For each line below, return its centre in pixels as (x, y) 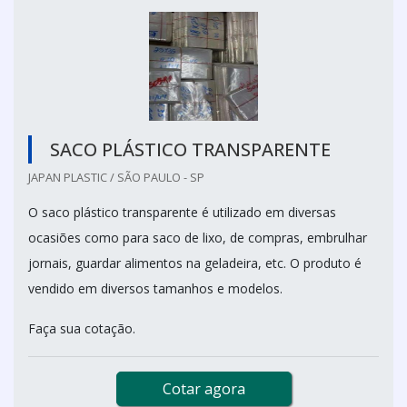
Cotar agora (203, 388)
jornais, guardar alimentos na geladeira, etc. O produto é (195, 263)
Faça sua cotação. (82, 328)
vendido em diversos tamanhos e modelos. (155, 288)
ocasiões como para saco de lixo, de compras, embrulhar (198, 237)
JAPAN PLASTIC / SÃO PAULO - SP (116, 177)
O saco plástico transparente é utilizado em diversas (182, 212)
